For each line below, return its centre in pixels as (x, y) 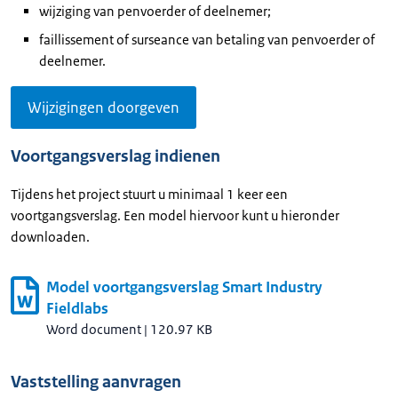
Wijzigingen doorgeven (103, 107)
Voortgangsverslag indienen (115, 156)
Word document (94, 329)
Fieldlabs (77, 308)
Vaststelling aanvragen (96, 382)
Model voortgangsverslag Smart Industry (184, 287)
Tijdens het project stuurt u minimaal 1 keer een (149, 194)
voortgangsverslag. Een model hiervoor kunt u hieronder (175, 215)
